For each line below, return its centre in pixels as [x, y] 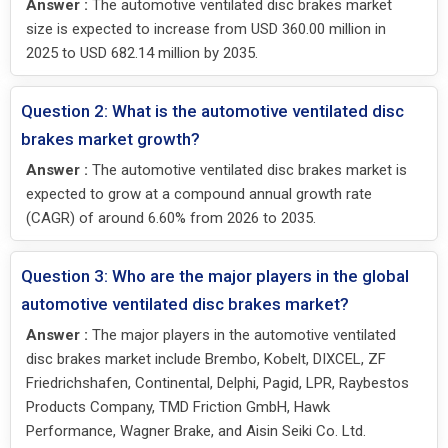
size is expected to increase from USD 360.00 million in [206, 29]
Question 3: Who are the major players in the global [215, 276]
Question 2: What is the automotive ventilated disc [212, 111]
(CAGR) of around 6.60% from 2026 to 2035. [171, 218]
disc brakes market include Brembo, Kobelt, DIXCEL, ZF [206, 359]
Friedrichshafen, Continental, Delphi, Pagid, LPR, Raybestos [217, 383]
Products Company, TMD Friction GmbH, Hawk [178, 407]
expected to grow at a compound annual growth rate [199, 194]
